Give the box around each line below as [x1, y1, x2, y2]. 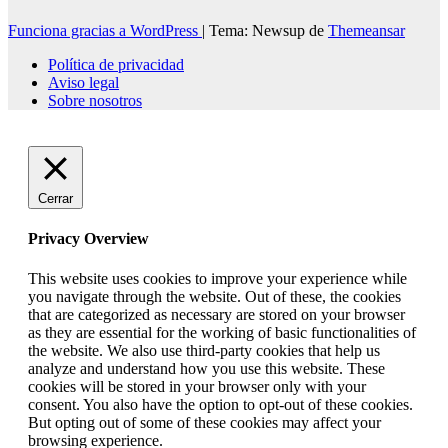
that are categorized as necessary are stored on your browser [28, 305, 405, 323]
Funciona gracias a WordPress [8, 22, 202, 40]
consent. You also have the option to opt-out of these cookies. [28, 395, 413, 413]
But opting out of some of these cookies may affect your [28, 413, 381, 431]
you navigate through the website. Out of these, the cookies [28, 287, 401, 305]
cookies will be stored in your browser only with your [28, 377, 366, 395]
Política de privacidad [48, 56, 184, 74]
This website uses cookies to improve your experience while [28, 269, 407, 287]
